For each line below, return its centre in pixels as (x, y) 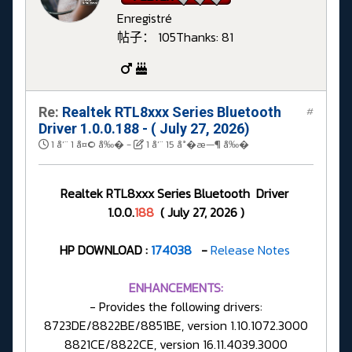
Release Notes (251, 250)
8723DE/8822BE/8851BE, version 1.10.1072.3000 (176, 326)
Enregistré (145, 18)
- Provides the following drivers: (176, 307)
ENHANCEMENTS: (176, 288)
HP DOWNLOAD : (105, 250)
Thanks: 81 (205, 37)
